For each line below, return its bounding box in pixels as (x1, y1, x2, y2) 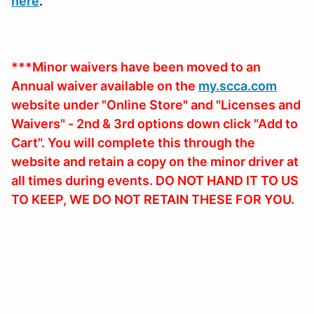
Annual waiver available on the (11, 78, 198, 93)
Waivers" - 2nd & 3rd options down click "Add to (11, 116, 298, 131)
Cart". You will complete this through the (11, 135, 255, 150)
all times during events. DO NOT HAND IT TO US (11, 172, 299, 188)
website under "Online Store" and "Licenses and (11, 97, 301, 112)
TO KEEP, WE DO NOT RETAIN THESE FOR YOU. (11, 191, 297, 207)
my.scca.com (198, 78, 277, 93)
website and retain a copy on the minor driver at (11, 153, 299, 169)
